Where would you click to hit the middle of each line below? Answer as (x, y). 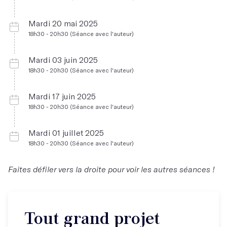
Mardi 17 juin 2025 (62, 96)
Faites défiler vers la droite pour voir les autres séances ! (111, 169)
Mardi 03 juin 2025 (63, 60)
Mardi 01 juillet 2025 (66, 133)
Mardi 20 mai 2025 (63, 23)
